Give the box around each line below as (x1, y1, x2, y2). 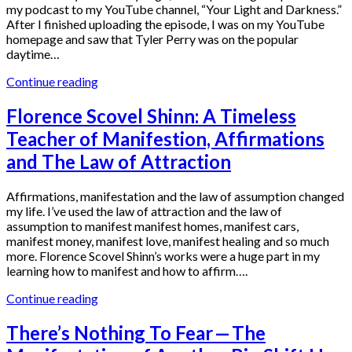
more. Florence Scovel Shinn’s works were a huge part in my (6, 247, 320, 263)
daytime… (6, 46, 60, 61)
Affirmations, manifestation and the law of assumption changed (6, 188, 344, 203)
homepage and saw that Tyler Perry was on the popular (6, 31, 299, 46)
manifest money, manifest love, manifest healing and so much (6, 233, 329, 248)
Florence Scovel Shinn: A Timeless (6, 104, 296, 127)
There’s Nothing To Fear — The (6, 321, 266, 344)
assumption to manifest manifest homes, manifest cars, (6, 218, 299, 233)
